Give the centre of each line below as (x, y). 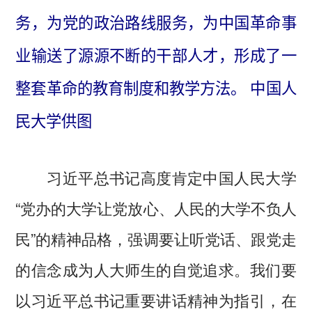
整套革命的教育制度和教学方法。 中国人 (156, 88)
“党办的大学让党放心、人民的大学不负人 (156, 208)
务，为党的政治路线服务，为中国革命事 (156, 23)
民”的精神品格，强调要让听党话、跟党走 (156, 239)
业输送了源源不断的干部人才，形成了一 (156, 56)
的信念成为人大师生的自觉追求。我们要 (156, 269)
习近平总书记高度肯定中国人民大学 (156, 177)
